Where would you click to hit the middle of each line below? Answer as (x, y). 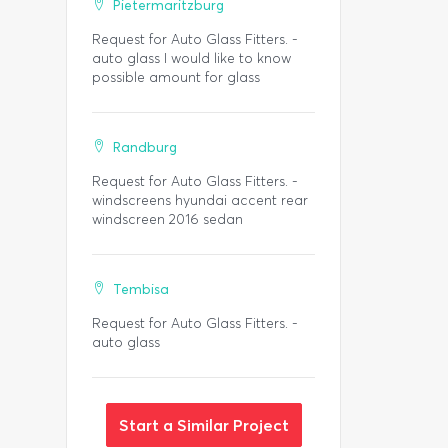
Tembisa (141, 289)
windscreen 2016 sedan (167, 219)
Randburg (145, 147)
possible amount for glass (176, 77)
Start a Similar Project (203, 425)
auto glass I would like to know (191, 58)
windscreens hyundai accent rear (200, 200)
